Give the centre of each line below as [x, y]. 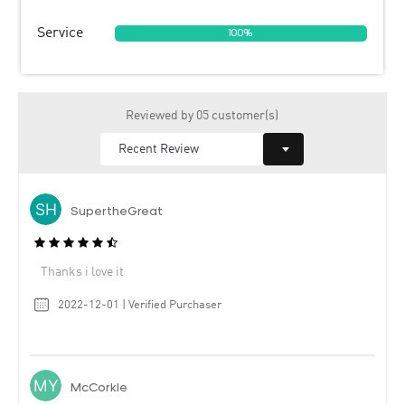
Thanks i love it [82, 273]
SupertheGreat [117, 212]
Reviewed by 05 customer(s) [202, 115]
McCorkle [99, 389]
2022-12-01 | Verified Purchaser [140, 306]
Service [60, 33]
